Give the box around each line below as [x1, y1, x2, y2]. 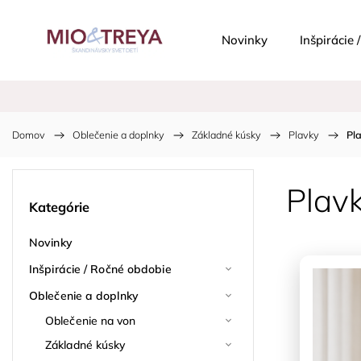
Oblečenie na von [45, 313, 136, 328]
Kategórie [29, 199, 89, 216]
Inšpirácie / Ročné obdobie [29, 261, 172, 276]
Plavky [288, 128, 319, 141]
